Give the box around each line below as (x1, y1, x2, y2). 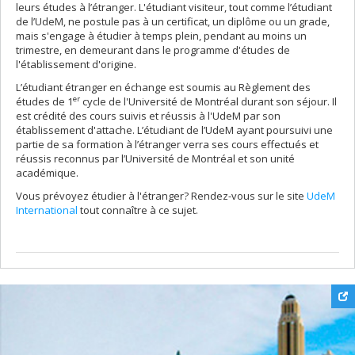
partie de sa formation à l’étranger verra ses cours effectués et (16, 137, 319, 151)
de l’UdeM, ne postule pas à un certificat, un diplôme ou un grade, (16, 14, 330, 29)
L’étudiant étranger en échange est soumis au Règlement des (16, 80, 311, 94)
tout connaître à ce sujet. (78, 203, 200, 217)
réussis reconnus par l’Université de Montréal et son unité (16, 151, 295, 166)
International (16, 203, 78, 217)
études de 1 (16, 94, 73, 109)
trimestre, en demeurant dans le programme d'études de (16, 43, 290, 57)
